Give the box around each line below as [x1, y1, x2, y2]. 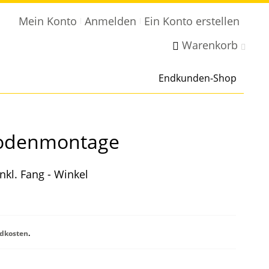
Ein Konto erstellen [144, 14, 240, 28]
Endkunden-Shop [159, 71, 237, 85]
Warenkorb [181, 38, 238, 52]
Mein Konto [18, 14, 77, 28]
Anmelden [84, 14, 136, 28]
